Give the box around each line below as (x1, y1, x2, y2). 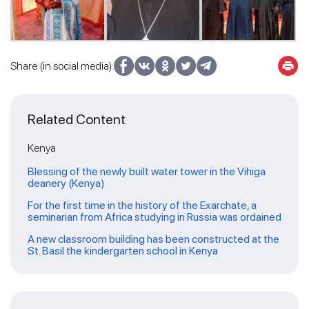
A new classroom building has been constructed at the (28, 232, 279, 246)
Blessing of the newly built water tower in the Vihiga (28, 165, 266, 179)
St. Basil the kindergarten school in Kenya (28, 244, 218, 258)
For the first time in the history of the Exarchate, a (28, 199, 257, 212)
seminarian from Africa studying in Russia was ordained (28, 210, 281, 224)
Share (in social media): (10, 59, 114, 73)
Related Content (28, 111, 126, 128)
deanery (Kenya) (28, 177, 105, 190)
